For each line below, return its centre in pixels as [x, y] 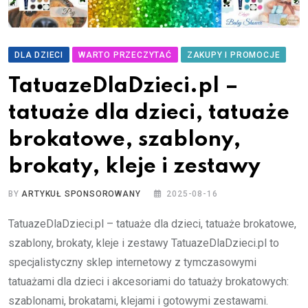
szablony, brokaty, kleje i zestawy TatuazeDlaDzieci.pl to [144, 243]
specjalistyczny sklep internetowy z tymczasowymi [132, 262]
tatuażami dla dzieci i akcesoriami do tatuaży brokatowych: [148, 281]
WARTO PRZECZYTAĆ [125, 55]
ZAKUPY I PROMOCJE [233, 55]
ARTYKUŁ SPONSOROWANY [81, 194]
